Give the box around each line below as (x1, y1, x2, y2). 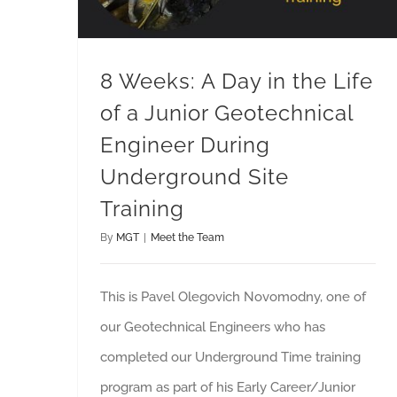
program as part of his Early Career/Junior (100, 378, 355, 395)
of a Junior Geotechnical (100, 99, 354, 126)
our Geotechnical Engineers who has (100, 318, 325, 335)
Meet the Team (151, 230, 224, 244)
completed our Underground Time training (100, 348, 361, 365)
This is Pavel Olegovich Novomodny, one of (100, 288, 366, 305)
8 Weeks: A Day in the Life (100, 67, 373, 94)
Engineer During (100, 131, 270, 158)
